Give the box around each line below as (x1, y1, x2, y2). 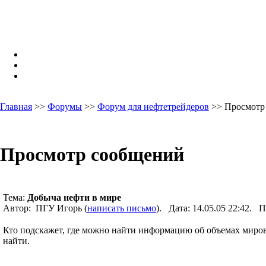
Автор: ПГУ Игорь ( (3, 202, 87, 213)
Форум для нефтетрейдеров (97, 102, 209, 112)
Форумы (47, 102, 82, 112)
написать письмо (87, 202, 156, 213)
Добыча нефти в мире (27, 192, 121, 202)
